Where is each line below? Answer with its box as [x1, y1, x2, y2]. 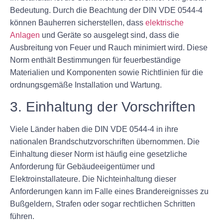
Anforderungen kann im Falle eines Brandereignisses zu [10, 187, 209, 196]
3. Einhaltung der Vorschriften [10, 99, 196, 114]
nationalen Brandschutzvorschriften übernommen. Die [10, 137, 200, 146]
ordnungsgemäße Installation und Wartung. [10, 81, 162, 90]
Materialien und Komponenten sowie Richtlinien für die [10, 68, 203, 77]
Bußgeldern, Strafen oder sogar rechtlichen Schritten [10, 199, 195, 208]
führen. [10, 212, 34, 221]
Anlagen [10, 31, 40, 40]
